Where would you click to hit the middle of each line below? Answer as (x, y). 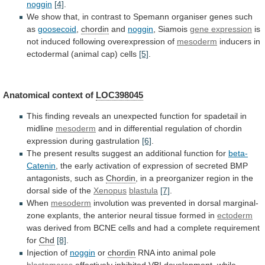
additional (164, 153)
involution (111, 203)
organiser (189, 17)
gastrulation (118, 140)
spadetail (221, 116)
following (89, 42)
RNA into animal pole (176, 252)
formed (193, 215)
